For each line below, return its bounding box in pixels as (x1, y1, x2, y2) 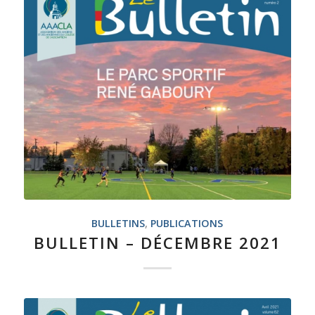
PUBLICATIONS (150, 217, 224, 231)
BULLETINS (91, 217, 146, 231)
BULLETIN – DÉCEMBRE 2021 (33, 232, 281, 255)
